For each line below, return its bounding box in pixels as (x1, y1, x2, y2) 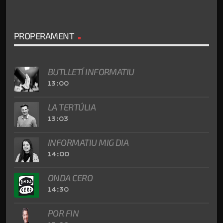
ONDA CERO (48, 172, 93, 184)
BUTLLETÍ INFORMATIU (48, 66, 134, 78)
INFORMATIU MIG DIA (48, 137, 129, 148)
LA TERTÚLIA (48, 102, 96, 113)
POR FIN (48, 208, 79, 219)
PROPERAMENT (14, 30, 75, 42)
